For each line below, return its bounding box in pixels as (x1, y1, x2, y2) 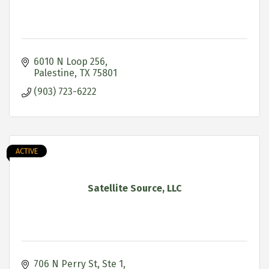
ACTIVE (16, 146, 38, 156)
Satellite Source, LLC (87, 182, 182, 194)
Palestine (34, 67, 74, 79)
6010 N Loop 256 (34, 55, 105, 67)
